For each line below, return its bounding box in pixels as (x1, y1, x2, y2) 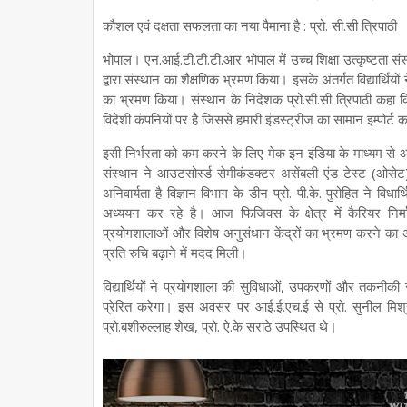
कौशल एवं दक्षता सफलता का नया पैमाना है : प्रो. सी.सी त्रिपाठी (103, 16, 397, 35)
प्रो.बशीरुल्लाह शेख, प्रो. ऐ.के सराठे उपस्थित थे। (103, 317, 337, 335)
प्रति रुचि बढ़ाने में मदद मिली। (103, 243, 251, 262)
